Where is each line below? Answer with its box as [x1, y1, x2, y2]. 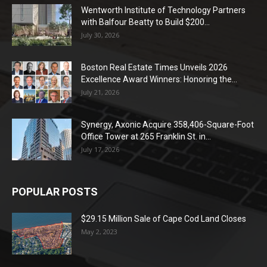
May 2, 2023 [81, 226, 117, 236]
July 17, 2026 [81, 144, 119, 154]
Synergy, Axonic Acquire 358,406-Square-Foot [81, 119, 254, 129]
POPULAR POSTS [12, 185, 98, 198]
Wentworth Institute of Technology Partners [81, 5, 246, 15]
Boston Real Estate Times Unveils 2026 [81, 62, 228, 72]
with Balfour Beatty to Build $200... [81, 17, 210, 27]
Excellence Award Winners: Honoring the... [81, 74, 237, 84]
